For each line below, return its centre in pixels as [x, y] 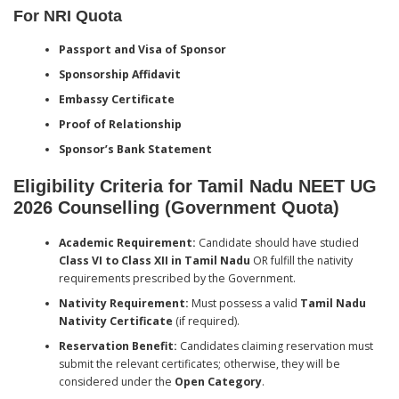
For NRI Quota [68, 16]
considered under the [116, 382]
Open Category [218, 382]
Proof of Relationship [120, 125]
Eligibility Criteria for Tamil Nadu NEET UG [195, 186]
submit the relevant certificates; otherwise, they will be [199, 364]
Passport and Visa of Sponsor [142, 50]
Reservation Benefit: [118, 346]
